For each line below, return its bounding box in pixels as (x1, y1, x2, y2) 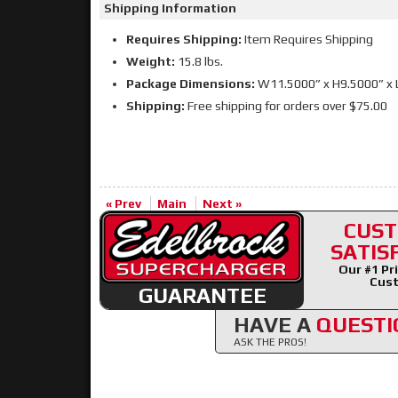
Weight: (126, 54, 175, 68)
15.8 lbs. (175, 54, 223, 68)
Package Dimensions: (126, 76, 255, 91)
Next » (203, 196, 242, 211)
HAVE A (234, 313, 316, 337)
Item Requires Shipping (242, 32, 373, 46)
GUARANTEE (138, 283, 267, 307)
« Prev (106, 196, 141, 211)
